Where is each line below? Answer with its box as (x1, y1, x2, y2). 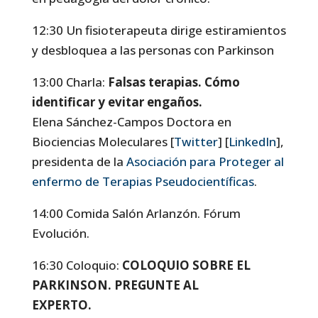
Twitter (173, 133, 218, 150)
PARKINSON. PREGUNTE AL (31, 276, 199, 293)
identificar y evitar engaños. (31, 93, 202, 110)
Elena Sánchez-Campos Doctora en (31, 113, 231, 130)
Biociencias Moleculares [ (31, 133, 174, 150)
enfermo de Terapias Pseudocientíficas (31, 172, 254, 190)
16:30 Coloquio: (31, 256, 122, 273)
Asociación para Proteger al (126, 153, 284, 170)
